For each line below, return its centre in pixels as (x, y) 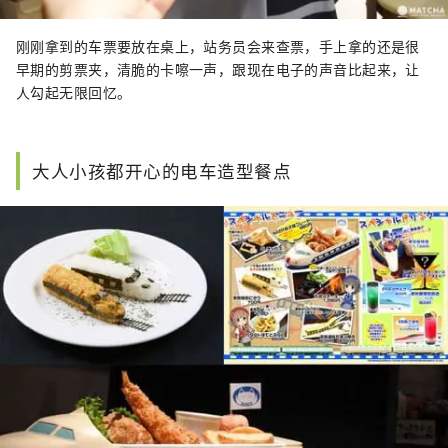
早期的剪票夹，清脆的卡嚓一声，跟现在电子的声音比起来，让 (218, 69)
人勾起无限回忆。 (74, 92)
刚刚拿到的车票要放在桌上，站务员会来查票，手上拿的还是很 (218, 46)
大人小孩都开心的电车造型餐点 (162, 171)
